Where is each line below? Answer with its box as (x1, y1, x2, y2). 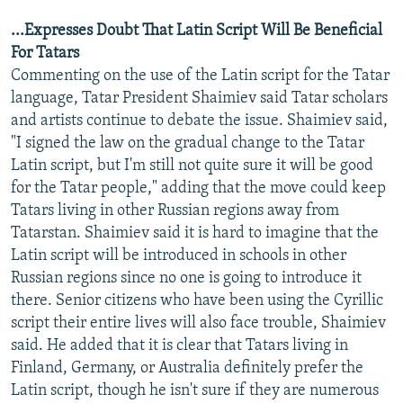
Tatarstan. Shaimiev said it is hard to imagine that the (11, 224, 379, 242)
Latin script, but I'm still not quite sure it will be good (11, 157, 373, 175)
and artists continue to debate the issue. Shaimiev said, (11, 112, 388, 130)
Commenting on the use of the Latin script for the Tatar (11, 67, 390, 85)
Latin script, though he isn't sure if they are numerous (11, 381, 379, 399)
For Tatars (11, 44, 79, 62)
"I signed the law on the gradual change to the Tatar (11, 134, 364, 152)
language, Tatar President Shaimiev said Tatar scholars (11, 89, 388, 107)
